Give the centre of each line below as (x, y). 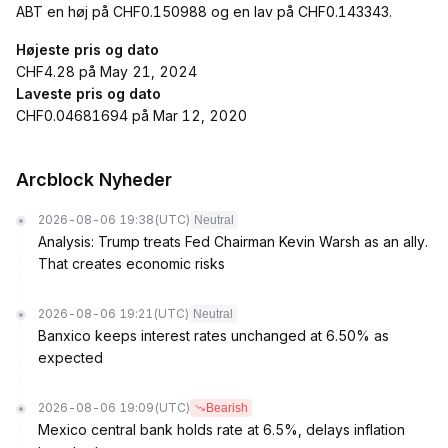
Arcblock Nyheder (94, 179)
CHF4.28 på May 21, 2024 (106, 71)
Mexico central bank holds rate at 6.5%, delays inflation (221, 429)
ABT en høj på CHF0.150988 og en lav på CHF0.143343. (204, 11)
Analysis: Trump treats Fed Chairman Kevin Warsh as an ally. (233, 241)
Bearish (227, 408)
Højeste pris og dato (87, 49)
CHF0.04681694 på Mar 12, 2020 (131, 115)
